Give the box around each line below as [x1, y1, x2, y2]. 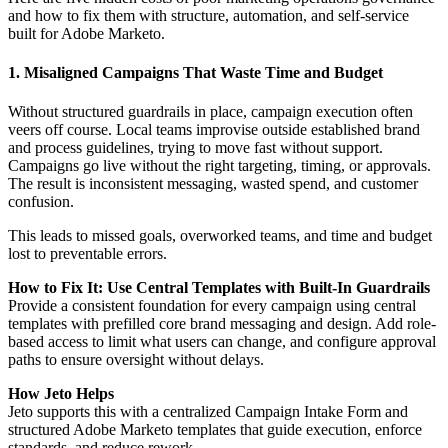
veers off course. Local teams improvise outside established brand [8, 121, 420, 139]
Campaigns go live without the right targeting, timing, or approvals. [8, 157, 431, 175]
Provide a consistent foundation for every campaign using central [8, 297, 416, 315]
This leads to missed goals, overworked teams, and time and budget [8, 227, 432, 245]
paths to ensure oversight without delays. [8, 351, 264, 369]
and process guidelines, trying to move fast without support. [8, 139, 383, 157]
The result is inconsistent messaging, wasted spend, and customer [8, 175, 418, 193]
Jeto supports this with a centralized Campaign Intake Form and [8, 403, 408, 421]
